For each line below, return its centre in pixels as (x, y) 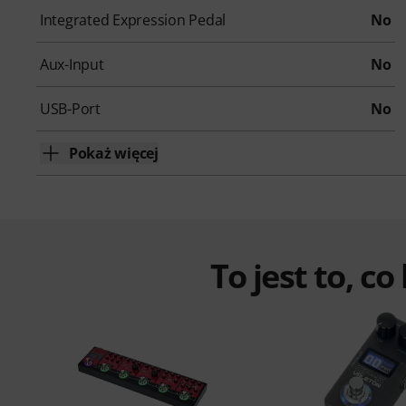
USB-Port (70, 109)
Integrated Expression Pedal (133, 20)
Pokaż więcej (114, 154)
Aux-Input (72, 65)
